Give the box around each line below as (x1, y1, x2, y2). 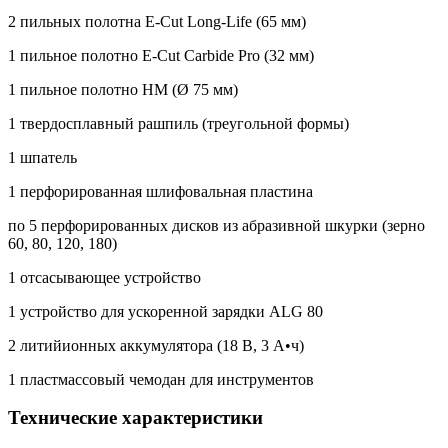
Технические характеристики (8, 407, 263, 429)
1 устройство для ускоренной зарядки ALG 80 (8, 302, 323, 320)
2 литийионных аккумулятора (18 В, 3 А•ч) (8, 336, 304, 354)
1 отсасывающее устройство (8, 268, 201, 286)
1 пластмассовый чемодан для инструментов (8, 370, 314, 388)
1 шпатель (8, 148, 77, 166)
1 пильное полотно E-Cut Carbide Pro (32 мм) (8, 46, 314, 64)
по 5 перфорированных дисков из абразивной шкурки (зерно (8, 216, 425, 234)
